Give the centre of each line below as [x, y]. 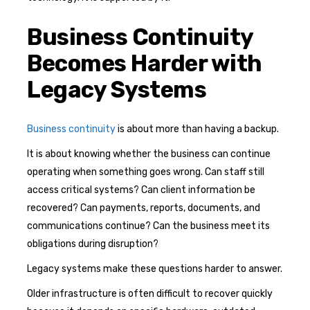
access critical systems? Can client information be [141, 190]
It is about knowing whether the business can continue [149, 154]
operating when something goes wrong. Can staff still [146, 172]
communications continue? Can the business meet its [148, 226]
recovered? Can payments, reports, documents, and [144, 208]
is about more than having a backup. [197, 129]
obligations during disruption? [93, 244]
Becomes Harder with [145, 63]
